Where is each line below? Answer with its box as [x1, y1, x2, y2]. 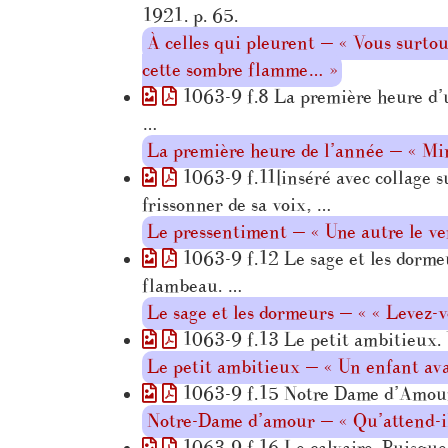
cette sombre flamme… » [142, 58, 337, 82]
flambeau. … [142, 274, 243, 298]
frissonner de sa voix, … [142, 193, 332, 217]
